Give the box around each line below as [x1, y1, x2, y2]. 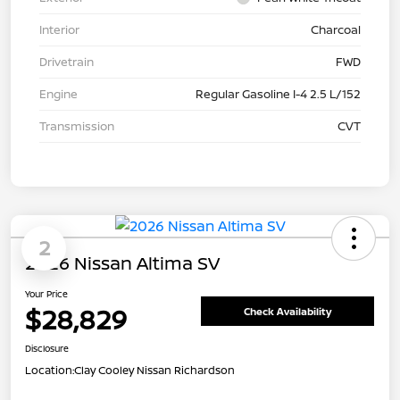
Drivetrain [39, 54, 94, 71]
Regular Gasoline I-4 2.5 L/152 [196, 86, 361, 103]
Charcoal [311, 21, 361, 38]
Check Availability [244, 304, 331, 318]
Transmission [39, 118, 114, 135]
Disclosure [25, 342, 69, 355]
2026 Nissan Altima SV [25, 251, 220, 276]
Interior [39, 21, 79, 38]
